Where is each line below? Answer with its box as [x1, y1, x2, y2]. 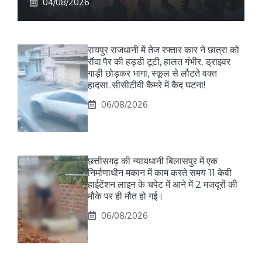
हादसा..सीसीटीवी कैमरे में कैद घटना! [88, 80, 205, 91]
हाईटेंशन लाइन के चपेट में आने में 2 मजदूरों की [88, 179, 237, 191]
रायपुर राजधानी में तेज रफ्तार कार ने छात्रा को [88, 44, 239, 56]
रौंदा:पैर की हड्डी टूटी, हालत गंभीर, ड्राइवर [88, 56, 230, 68]
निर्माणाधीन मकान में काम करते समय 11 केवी [88, 167, 232, 179]
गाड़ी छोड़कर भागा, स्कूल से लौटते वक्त [88, 68, 217, 80]
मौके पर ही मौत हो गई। [88, 191, 164, 202]
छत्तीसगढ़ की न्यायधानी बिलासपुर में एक [88, 156, 218, 167]
